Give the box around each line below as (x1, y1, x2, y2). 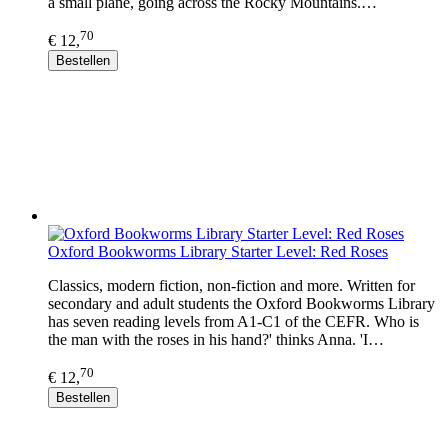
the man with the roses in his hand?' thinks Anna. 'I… (48, 330, 384, 348)
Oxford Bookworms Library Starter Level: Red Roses (48, 242, 388, 260)
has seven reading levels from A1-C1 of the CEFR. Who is (48, 312, 419, 330)
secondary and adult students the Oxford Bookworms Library (48, 294, 435, 312)
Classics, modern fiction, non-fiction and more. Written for (48, 276, 415, 294)
